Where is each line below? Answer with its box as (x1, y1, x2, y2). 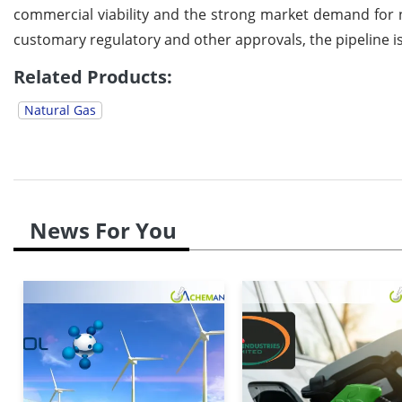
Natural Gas (24, 101, 96, 119)
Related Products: (13, 65, 172, 90)
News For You (30, 215, 177, 246)
